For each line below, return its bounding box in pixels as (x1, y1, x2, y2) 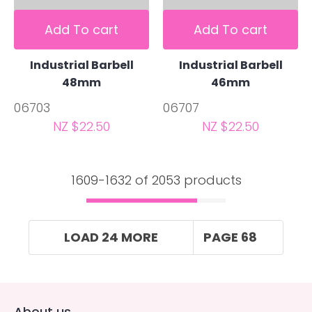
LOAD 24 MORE (64, 228, 158, 247)
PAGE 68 (203, 228, 257, 247)
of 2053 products (131, 171, 242, 189)
